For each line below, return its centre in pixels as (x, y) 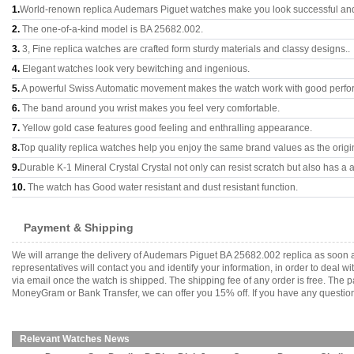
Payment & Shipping (79, 228)
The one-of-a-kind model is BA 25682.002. (111, 29)
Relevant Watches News (75, 339)
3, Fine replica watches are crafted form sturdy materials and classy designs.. (185, 49)
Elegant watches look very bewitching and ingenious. (135, 69)
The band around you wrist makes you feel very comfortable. (150, 108)
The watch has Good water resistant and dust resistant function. (162, 187)
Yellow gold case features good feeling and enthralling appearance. (166, 128)
